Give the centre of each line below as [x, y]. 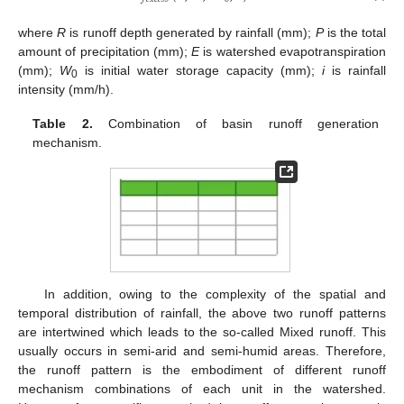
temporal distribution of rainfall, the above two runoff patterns [202, 312]
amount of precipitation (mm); [105, 51]
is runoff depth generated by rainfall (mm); [191, 32]
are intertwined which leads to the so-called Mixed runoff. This [202, 331]
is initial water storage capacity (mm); [200, 70]
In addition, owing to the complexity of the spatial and [215, 294]
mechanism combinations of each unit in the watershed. [202, 388]
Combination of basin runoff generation [235, 124]
